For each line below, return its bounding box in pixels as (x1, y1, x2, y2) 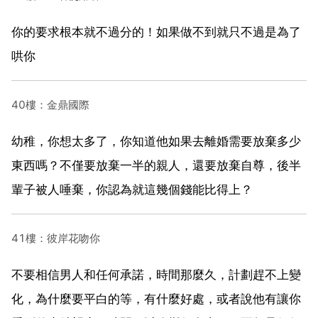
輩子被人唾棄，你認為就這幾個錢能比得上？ (11, 182, 253, 197)
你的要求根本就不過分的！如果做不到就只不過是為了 (11, 24, 301, 39)
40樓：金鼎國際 (11, 97, 89, 111)
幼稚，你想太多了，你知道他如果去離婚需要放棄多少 (11, 133, 301, 148)
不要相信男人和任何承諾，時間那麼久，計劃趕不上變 (11, 267, 301, 282)
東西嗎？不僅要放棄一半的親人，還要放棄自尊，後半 (11, 158, 301, 172)
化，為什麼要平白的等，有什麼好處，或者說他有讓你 (11, 291, 301, 306)
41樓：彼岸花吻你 (11, 231, 100, 245)
